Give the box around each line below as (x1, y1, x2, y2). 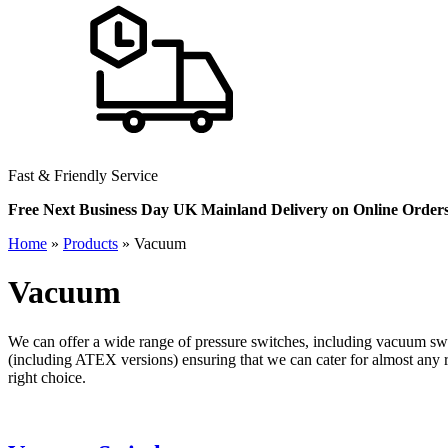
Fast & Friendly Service (8, 167, 158, 184)
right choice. (8, 368, 86, 386)
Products (63, 235, 118, 252)
